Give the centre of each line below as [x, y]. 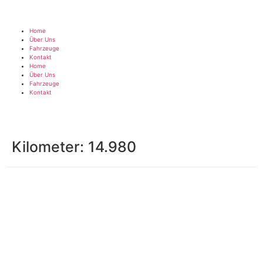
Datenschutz [60, 189]
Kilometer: [50, 147]
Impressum [21, 189]
